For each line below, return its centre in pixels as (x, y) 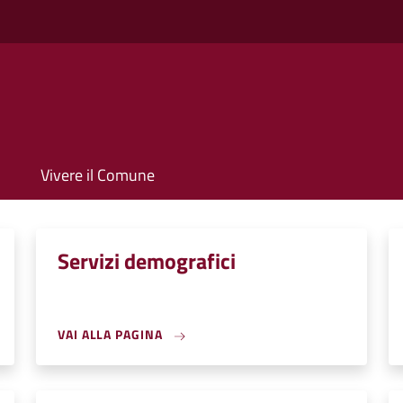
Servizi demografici (147, 261)
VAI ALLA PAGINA (112, 334)
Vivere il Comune (98, 175)
